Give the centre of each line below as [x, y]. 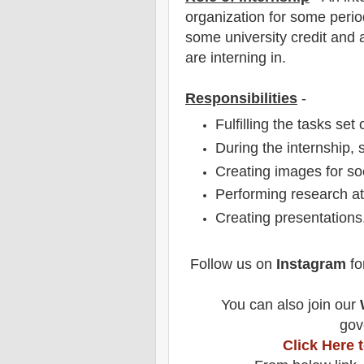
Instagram [311, 264]
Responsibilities [241, 98]
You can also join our [290, 305]
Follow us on [233, 264]
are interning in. [236, 57]
